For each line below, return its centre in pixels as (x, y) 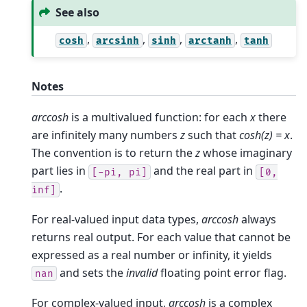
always (257, 219)
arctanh (210, 40)
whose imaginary (246, 153)
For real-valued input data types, (116, 219)
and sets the (91, 272)
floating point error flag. (222, 272)
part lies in (60, 171)
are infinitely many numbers (106, 135)
